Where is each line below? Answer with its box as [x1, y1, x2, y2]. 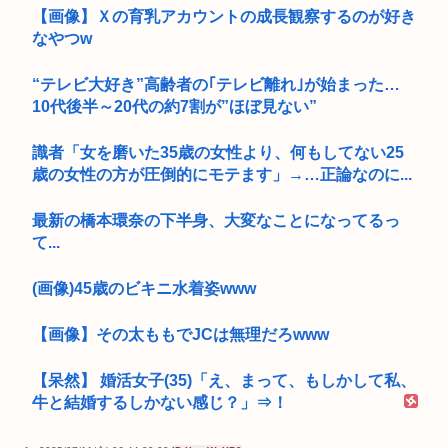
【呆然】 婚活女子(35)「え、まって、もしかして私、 [32, 371, 416, 389]
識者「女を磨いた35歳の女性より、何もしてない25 [32, 143, 404, 161]
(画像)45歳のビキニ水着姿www [32, 279, 256, 297]
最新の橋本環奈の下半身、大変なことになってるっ [32, 211, 400, 229]
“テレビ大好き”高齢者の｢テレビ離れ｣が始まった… [32, 75, 400, 93]
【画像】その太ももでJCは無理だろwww [32, 325, 329, 343]
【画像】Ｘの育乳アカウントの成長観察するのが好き [32, 7, 416, 25]
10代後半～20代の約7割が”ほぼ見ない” [32, 97, 317, 115]
